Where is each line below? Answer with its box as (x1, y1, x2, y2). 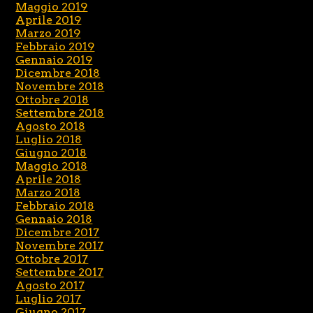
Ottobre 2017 (15, 252, 89, 266)
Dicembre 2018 (15, 66, 101, 80)
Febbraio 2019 (15, 40, 95, 54)
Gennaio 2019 (15, 53, 93, 67)
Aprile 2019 (15, 13, 82, 27)
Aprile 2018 (15, 173, 82, 187)
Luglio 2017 (15, 292, 82, 306)
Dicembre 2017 (15, 226, 100, 240)
